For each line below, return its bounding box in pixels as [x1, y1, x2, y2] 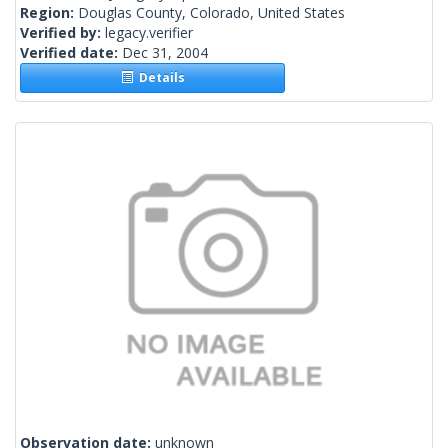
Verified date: [20, 43, 122, 63]
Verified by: [20, 23, 105, 43]
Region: [20, 3, 78, 23]
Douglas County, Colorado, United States [78, 3, 345, 23]
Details [132, 69, 185, 87]
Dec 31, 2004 [122, 43, 208, 63]
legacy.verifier [105, 23, 193, 43]
